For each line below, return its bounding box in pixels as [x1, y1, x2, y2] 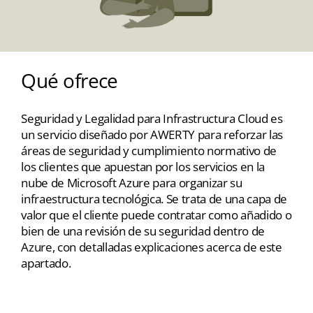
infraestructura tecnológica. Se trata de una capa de [21, 190, 287, 207]
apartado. [21, 254, 71, 271]
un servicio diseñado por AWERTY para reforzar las [21, 126, 284, 143]
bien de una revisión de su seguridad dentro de [21, 222, 265, 239]
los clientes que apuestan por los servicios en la [21, 158, 265, 175]
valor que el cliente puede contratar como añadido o [21, 206, 292, 223]
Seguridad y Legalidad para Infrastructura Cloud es [21, 110, 283, 126]
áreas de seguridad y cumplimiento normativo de [21, 142, 277, 159]
